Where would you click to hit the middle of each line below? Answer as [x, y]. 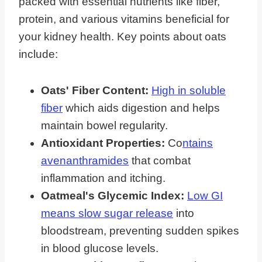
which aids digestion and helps [141, 108]
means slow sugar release [107, 213]
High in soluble [189, 91]
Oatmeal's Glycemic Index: [113, 196]
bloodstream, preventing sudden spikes [140, 231]
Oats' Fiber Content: [95, 91]
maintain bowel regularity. [104, 126]
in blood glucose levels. [100, 249]
